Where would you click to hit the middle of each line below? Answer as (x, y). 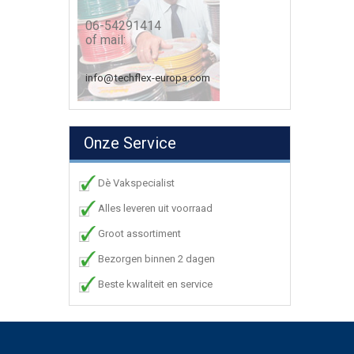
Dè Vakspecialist (136, 183)
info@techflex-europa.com (148, 78)
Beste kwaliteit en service (155, 284)
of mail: (105, 40)
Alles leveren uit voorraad (155, 208)
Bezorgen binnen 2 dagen (156, 259)
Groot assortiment (139, 233)
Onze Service (130, 143)
